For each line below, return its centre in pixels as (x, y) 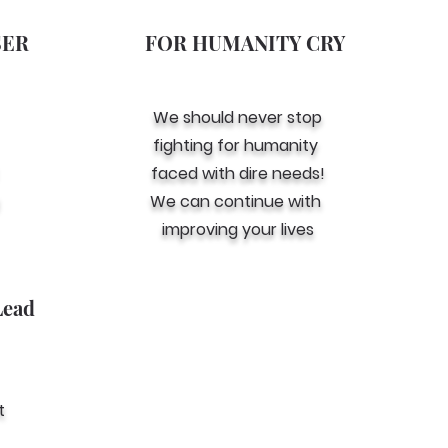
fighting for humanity (237, 145)
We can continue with (237, 201)
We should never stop (237, 117)
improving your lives (237, 229)
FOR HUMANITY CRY (244, 42)
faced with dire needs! (237, 173)
